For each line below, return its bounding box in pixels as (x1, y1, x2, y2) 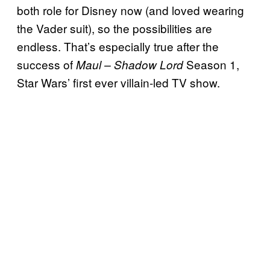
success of (17, 55, 76, 72)
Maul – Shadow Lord (76, 56, 183, 72)
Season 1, (183, 55, 239, 72)
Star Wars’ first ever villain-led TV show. (17, 74, 220, 90)
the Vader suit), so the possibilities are (17, 19, 212, 36)
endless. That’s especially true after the (17, 37, 219, 54)
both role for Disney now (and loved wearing (17, 1, 244, 18)
